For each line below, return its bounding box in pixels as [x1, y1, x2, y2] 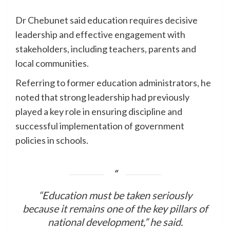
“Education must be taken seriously [38, 188, 192, 201]
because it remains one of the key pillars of [22, 202, 208, 215]
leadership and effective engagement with [15, 28, 185, 40]
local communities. [15, 57, 89, 69]
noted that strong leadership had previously [15, 91, 189, 103]
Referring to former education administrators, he [15, 76, 211, 88]
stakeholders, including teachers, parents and [15, 43, 196, 54]
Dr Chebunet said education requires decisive [15, 14, 198, 26]
